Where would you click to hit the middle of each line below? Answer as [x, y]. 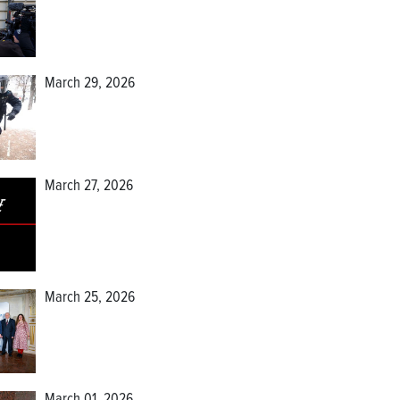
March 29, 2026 [89, 84]
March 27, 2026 [88, 186]
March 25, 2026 [89, 298]
